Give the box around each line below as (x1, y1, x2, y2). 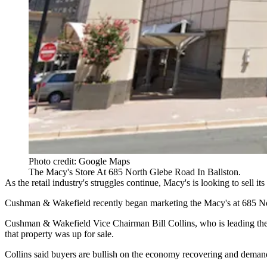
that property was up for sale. (5, 228, 114, 239)
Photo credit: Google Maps (29, 156, 130, 166)
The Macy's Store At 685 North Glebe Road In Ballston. (29, 166, 241, 177)
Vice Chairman (91, 218, 152, 228)
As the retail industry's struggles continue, (5, 177, 163, 188)
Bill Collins (152, 218, 195, 228)
